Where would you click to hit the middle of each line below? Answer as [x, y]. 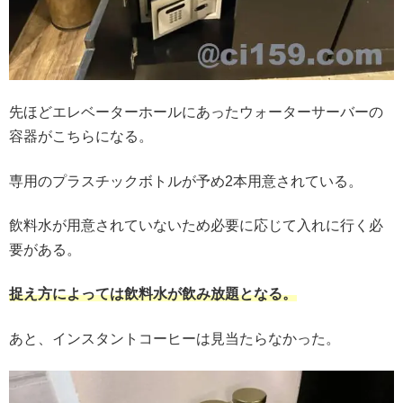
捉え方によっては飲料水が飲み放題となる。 [153, 294]
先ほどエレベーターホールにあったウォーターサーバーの [196, 112]
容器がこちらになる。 [81, 137]
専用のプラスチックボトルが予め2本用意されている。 [186, 181]
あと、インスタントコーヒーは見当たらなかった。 [175, 338]
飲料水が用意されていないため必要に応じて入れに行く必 [196, 225]
